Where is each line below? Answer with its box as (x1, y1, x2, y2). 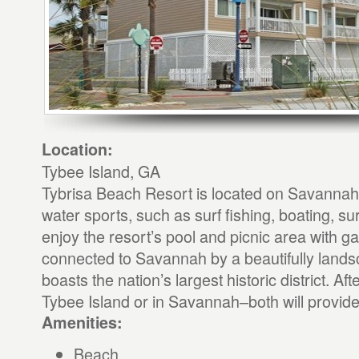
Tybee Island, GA (41, 159, 160, 183)
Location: (41, 138, 113, 160)
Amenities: (41, 311, 123, 333)
